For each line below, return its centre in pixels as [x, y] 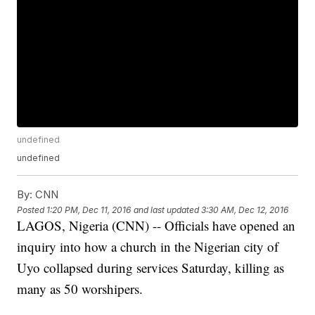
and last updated [167, 210]
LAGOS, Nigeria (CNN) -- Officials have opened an [156, 226]
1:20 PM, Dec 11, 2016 [89, 210]
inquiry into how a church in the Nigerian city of [148, 247]
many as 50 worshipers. [80, 289]
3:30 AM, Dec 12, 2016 [245, 210]
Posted [32, 210]
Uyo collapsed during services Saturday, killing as [151, 268]
